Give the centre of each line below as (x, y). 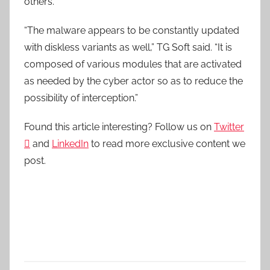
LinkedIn (70, 143)
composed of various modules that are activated (133, 64)
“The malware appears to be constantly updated (132, 30)
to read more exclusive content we (167, 143)
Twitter (229, 127)
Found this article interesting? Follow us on (119, 127)
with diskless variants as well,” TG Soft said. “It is (128, 47)
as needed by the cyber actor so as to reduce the (133, 81)
